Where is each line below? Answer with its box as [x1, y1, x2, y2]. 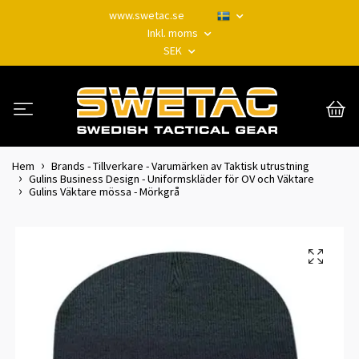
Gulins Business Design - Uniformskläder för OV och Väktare [29, 171, 314, 186]
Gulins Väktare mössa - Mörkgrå [29, 184, 179, 199]
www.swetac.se [109, 8, 184, 22]
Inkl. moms [147, 26, 200, 40]
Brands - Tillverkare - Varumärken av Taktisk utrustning [51, 158, 309, 173]
